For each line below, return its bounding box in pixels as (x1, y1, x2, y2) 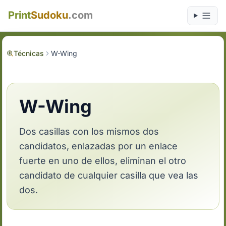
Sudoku (31, 9, 68, 21)
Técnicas (14, 49, 44, 58)
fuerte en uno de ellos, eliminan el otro (19, 155, 187, 166)
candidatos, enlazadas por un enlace (19, 141, 178, 151)
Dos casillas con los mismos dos (19, 126, 159, 137)
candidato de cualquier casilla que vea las (19, 170, 199, 181)
